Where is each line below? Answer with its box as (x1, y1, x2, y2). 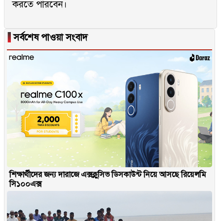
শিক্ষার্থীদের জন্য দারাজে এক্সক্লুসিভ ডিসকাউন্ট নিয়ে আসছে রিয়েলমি (9, 170, 206, 179)
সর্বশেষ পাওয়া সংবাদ (11, 32, 88, 43)
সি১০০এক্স (9, 180, 41, 188)
